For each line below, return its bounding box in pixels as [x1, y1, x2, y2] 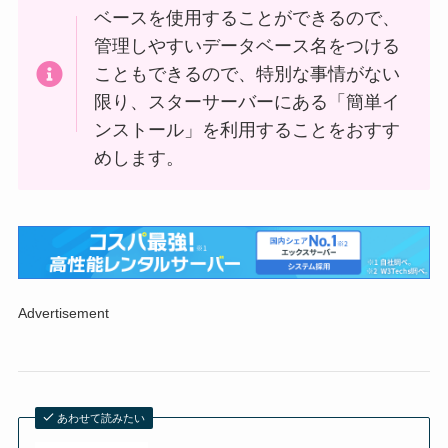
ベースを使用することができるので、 [94, 8, 401, 28]
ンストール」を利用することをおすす [94, 120, 401, 140]
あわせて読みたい [57, 412, 146, 424]
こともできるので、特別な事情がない [94, 64, 401, 84]
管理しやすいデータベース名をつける [94, 36, 401, 56]
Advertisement [17, 305, 109, 322]
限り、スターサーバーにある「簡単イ [94, 92, 401, 112]
